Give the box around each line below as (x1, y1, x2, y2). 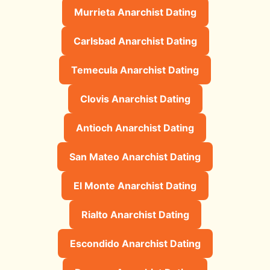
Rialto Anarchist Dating (81, 208, 189, 221)
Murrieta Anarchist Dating (74, 5, 196, 18)
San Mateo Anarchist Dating (69, 150, 201, 163)
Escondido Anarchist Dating (69, 237, 201, 250)
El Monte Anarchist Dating (74, 179, 196, 192)
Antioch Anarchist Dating (76, 121, 194, 134)
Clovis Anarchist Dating (80, 92, 190, 105)
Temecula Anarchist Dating (71, 63, 199, 76)
